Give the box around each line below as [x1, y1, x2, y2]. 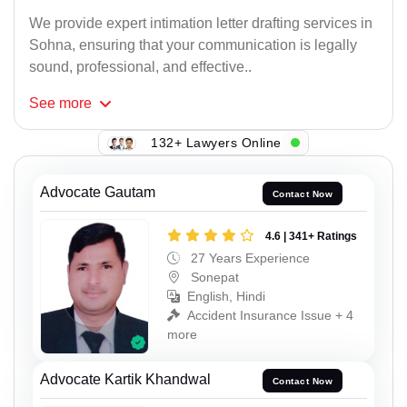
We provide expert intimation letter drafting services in [29, 15, 372, 32]
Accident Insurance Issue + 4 [187, 307, 353, 323]
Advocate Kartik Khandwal [40, 372, 211, 388]
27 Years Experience [187, 250, 310, 265]
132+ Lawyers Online [151, 134, 282, 150]
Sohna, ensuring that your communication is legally [29, 37, 357, 54]
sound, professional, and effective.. [29, 59, 252, 75]
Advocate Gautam [40, 184, 155, 201]
